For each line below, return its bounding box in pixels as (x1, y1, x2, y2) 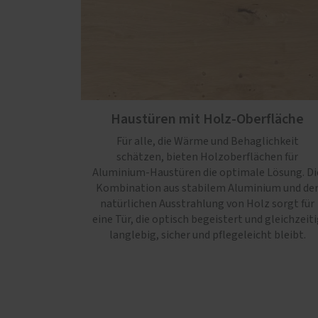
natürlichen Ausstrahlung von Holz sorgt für (100, 197, 314, 209)
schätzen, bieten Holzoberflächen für (116, 150, 298, 163)
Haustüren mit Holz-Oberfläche (111, 109, 304, 129)
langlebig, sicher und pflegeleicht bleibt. (109, 229, 306, 241)
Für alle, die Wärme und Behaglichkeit (116, 135, 299, 147)
